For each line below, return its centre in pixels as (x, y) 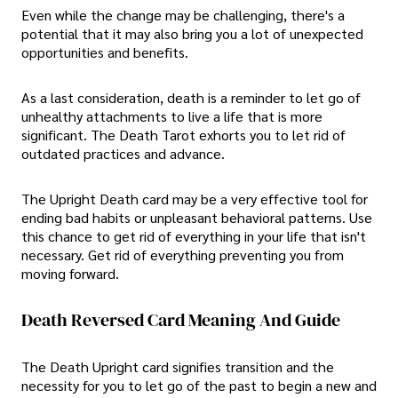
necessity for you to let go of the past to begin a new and (199, 385)
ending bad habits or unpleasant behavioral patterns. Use (197, 218)
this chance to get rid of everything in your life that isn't (194, 236)
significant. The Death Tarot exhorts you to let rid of (183, 135)
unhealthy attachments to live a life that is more (172, 116)
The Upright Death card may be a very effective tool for (195, 199)
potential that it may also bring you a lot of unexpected (192, 33)
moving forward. (70, 274)
